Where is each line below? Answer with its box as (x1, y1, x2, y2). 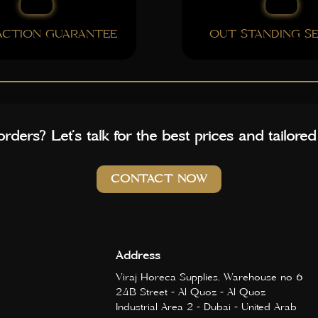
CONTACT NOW (110, 172, 208, 187)
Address (116, 248, 160, 263)
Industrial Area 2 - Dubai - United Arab (116, 300, 297, 314)
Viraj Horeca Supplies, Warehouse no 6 (116, 270, 303, 284)
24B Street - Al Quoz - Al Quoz (116, 285, 265, 299)
